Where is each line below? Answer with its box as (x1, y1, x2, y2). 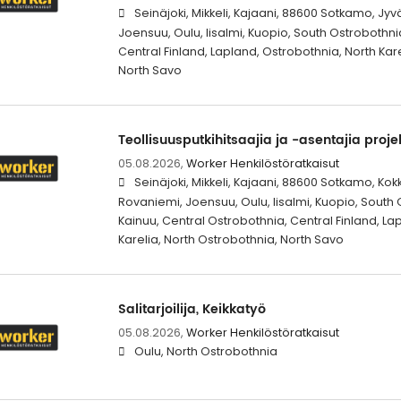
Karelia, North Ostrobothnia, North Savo (117, 231, 344, 247)
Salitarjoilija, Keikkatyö (117, 298, 266, 320)
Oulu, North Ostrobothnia (133, 343, 277, 359)
